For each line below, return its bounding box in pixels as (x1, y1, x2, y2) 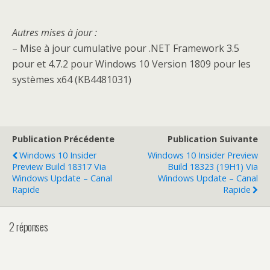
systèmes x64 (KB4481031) (12, 73, 131, 86)
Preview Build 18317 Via (12, 161, 106, 172)
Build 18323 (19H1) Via (168, 161, 258, 172)
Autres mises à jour (12, 26, 92, 39)
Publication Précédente (12, 133, 115, 145)
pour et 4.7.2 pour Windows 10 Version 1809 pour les (12, 57, 251, 71)
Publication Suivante (168, 133, 258, 145)
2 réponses (9, 218, 48, 234)
